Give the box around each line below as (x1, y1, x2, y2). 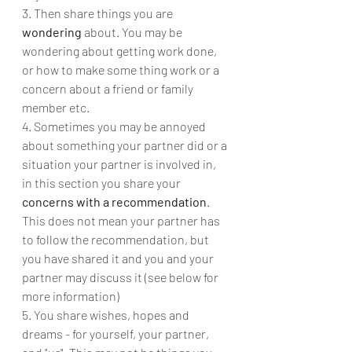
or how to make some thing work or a (22, 62, 222, 77)
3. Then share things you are (22, 5, 175, 20)
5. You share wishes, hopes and (22, 307, 192, 322)
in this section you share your (22, 175, 183, 190)
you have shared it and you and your (22, 251, 216, 266)
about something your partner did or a (22, 137, 229, 152)
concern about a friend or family (22, 81, 196, 96)
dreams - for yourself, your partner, (22, 326, 211, 341)
